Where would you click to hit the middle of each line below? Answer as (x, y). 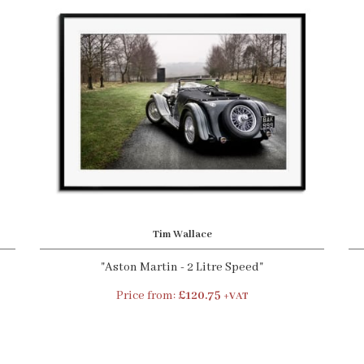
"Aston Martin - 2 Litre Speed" (182, 267)
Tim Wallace (182, 234)
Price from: (147, 296)
